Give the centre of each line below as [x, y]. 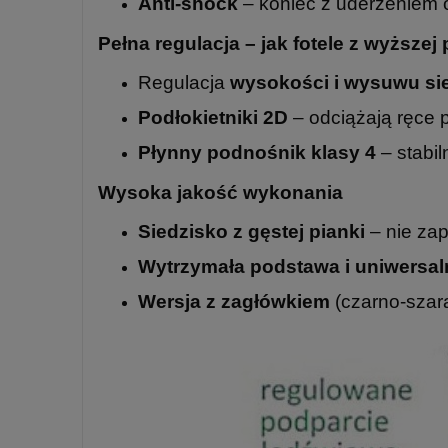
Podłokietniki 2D [213, 118]
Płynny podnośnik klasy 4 [257, 153]
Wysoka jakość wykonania [220, 192]
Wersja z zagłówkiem [234, 302]
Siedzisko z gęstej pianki [251, 232]
